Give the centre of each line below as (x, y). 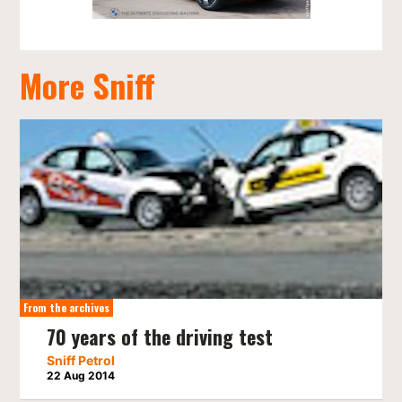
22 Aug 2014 (81, 376)
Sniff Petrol (81, 361)
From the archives (67, 308)
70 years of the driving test (160, 337)
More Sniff (88, 85)
